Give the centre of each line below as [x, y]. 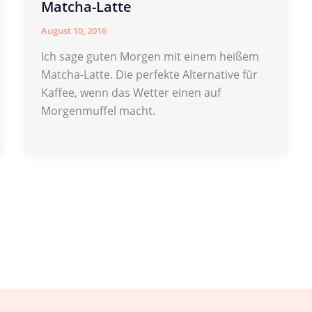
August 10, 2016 [73, 30]
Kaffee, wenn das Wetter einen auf [131, 93]
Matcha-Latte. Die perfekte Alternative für [149, 75]
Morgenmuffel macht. [98, 111]
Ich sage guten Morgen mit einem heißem [150, 57]
